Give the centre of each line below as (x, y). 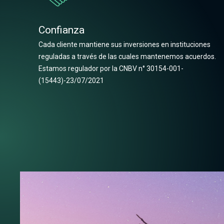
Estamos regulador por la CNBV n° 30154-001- (111, 68)
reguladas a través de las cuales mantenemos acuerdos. (127, 56)
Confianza (61, 30)
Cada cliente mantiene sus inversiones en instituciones (124, 44)
